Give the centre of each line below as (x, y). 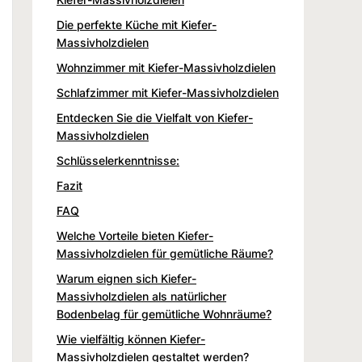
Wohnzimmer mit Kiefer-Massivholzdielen (166, 67)
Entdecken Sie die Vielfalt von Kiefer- (155, 117)
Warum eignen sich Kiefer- (126, 278)
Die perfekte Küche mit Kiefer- (137, 24)
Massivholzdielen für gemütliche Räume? (165, 253)
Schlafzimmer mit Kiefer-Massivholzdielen (168, 92)
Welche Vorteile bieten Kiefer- (135, 235)
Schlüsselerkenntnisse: (118, 160)
